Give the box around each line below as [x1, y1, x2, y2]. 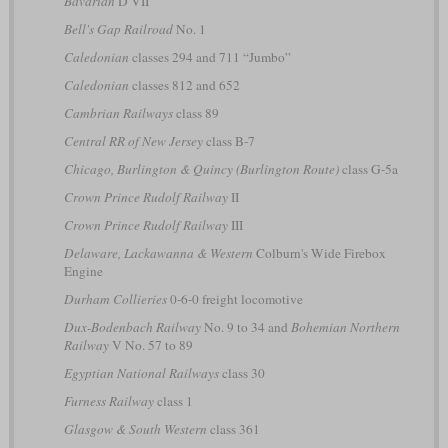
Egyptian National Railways [63, 363, 219, 382]
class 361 [206, 419, 260, 438]
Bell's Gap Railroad [63, 19, 173, 38]
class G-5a [338, 159, 398, 178]
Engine [63, 261, 103, 280]
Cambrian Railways [63, 103, 173, 122]
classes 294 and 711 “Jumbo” [128, 47, 291, 66]
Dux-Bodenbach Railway [63, 317, 201, 336]
